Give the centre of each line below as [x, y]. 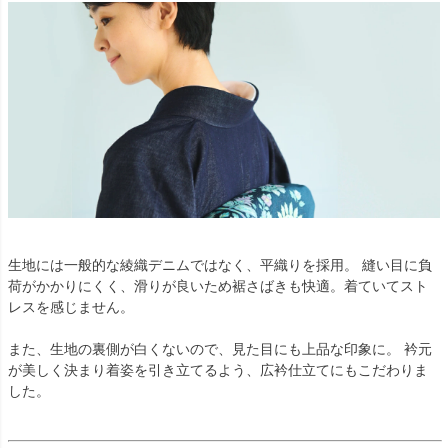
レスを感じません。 [71, 307]
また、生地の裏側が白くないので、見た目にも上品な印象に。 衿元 [220, 349]
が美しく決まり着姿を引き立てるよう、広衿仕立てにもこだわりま [218, 370]
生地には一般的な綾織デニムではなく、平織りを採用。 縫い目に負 [220, 265]
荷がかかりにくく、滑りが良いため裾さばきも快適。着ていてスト [218, 286]
